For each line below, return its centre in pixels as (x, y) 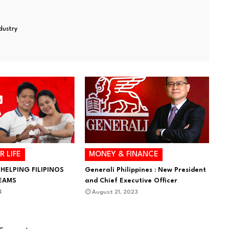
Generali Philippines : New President (145, 170)
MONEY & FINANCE (123, 155)
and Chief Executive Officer (131, 181)
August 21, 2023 (115, 192)
